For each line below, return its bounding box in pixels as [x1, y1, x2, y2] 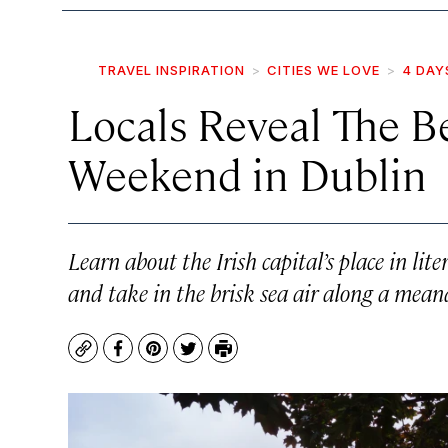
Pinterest [151, 346, 226, 370]
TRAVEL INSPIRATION [98, 62, 245, 78]
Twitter [186, 346, 245, 370]
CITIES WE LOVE [267, 62, 380, 78]
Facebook [116, 346, 193, 370]
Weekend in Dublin [68, 145, 427, 201]
